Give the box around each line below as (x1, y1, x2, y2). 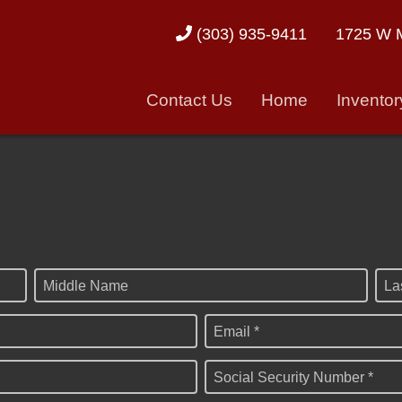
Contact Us (146, 90, 232, 109)
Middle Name (43, 277, 128, 293)
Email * (214, 323, 259, 339)
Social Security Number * (214, 369, 373, 385)
